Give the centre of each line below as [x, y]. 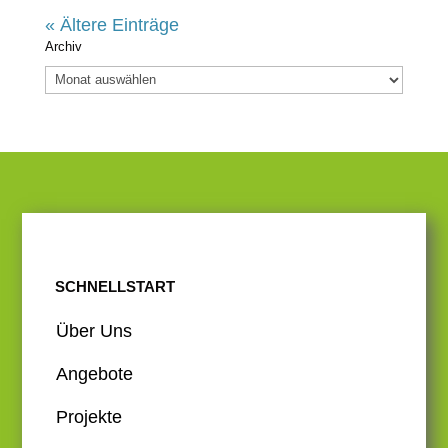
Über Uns [93, 330]
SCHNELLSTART [114, 286]
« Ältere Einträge [111, 25]
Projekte [88, 416]
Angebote [94, 373]
